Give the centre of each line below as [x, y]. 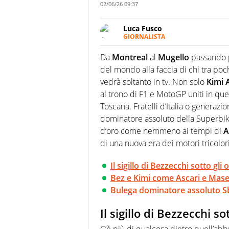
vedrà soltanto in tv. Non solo [153, 82]
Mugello [174, 58]
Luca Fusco [143, 29]
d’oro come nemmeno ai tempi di [162, 131]
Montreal [130, 58]
